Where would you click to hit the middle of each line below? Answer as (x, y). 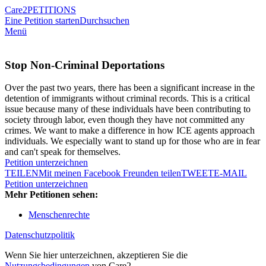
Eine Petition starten (42, 20)
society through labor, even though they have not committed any (125, 120)
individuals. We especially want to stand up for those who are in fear (132, 141)
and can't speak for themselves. (63, 152)
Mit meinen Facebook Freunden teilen (110, 173)
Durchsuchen (104, 20)
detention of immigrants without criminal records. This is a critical (127, 99)
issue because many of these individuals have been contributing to (128, 109)
